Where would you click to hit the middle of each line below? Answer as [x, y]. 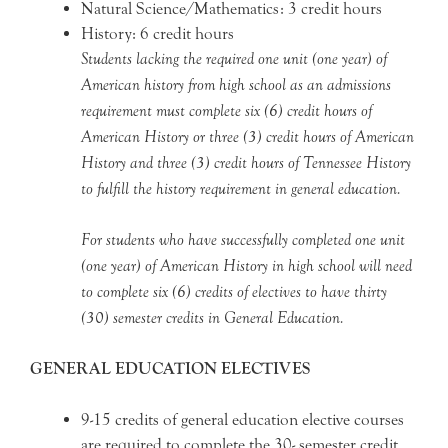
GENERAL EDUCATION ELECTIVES [170, 368]
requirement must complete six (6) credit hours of [226, 110]
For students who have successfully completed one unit [243, 239]
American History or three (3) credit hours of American [247, 136]
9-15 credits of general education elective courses [242, 419]
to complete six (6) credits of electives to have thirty [234, 291]
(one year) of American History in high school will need [246, 265]
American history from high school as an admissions [236, 84]
